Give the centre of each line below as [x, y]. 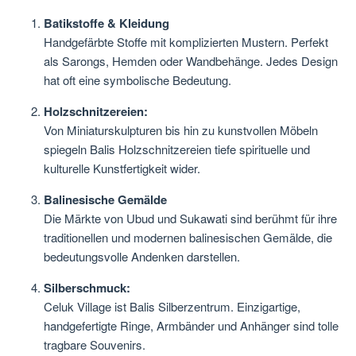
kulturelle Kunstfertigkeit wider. [122, 168]
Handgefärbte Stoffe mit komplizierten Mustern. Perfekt [186, 42]
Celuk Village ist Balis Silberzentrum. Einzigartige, [172, 307]
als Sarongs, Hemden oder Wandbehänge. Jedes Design [191, 61]
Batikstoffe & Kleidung [106, 23]
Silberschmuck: [87, 288]
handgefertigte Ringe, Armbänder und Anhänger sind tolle [191, 326]
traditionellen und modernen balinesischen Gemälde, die [188, 238]
